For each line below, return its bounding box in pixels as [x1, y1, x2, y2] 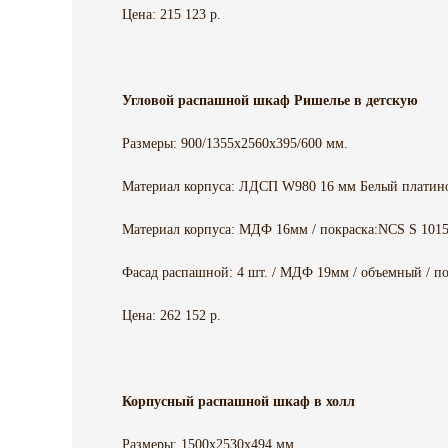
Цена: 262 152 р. [122, 308, 221, 324]
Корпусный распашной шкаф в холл [122, 394, 355, 410]
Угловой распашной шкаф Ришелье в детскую [122, 93, 418, 109]
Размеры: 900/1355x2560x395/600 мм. [122, 136, 348, 152]
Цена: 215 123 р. [122, 7, 221, 23]
